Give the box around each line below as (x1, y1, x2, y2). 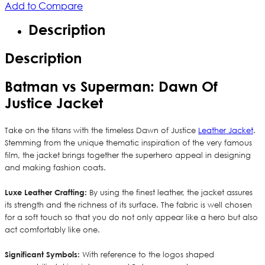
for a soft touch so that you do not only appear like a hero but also (5, 212, 258, 223)
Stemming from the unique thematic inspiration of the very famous (5, 138, 252, 148)
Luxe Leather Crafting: (5, 188, 89, 198)
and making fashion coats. (5, 163, 106, 173)
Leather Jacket (198, 125, 253, 136)
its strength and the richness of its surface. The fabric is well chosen (5, 200, 252, 211)
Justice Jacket (5, 95, 103, 112)
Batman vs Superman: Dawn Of (5, 78, 218, 95)
